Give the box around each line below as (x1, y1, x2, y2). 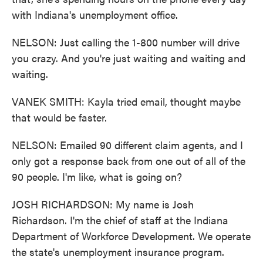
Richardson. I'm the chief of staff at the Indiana (12, 213, 228, 227)
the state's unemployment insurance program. (12, 244, 224, 259)
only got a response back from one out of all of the (12, 153, 245, 168)
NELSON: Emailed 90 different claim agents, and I (12, 137, 243, 152)
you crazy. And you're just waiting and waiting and (12, 50, 245, 65)
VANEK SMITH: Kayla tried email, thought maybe (12, 94, 241, 109)
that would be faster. (12, 110, 107, 124)
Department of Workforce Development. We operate (12, 228, 251, 243)
